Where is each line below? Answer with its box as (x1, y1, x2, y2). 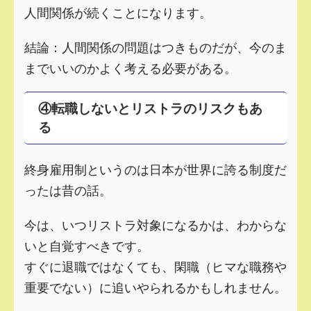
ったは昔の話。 (24, 180, 112, 199)
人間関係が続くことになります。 (24, 2, 212, 21)
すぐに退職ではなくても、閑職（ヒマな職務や (24, 256, 287, 275)
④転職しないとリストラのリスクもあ (38, 101, 262, 116)
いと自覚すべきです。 (24, 235, 149, 254)
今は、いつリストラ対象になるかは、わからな (24, 215, 287, 233)
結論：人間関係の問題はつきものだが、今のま (24, 37, 287, 56)
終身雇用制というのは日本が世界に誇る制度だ (24, 159, 287, 178)
